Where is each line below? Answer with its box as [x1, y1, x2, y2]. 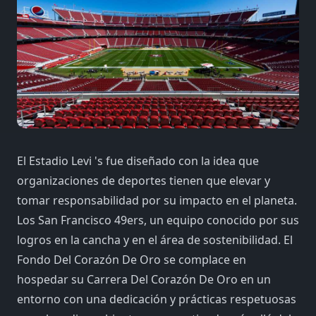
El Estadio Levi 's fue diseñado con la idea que [17, 152, 259, 169]
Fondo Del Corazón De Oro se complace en [17, 251, 246, 267]
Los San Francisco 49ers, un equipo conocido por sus [17, 212, 299, 228]
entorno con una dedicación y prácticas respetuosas [17, 291, 296, 307]
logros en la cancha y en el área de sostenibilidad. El [17, 231, 293, 248]
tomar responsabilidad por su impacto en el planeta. [17, 192, 297, 208]
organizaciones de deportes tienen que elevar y [17, 172, 270, 188]
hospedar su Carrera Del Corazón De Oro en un [17, 271, 271, 287]
